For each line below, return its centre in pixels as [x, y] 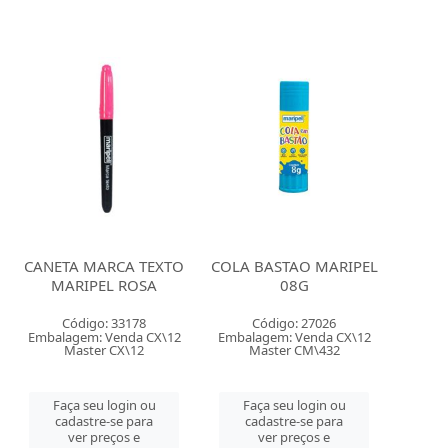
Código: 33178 [104, 323]
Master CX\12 [104, 350]
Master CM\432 [294, 350]
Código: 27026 [294, 323]
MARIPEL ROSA [104, 285]
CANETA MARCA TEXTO [104, 266]
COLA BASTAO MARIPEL [294, 266]
